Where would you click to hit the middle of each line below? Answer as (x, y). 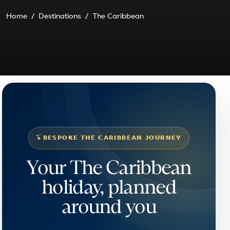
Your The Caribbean (109, 168)
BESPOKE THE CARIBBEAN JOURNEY (112, 138)
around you (109, 207)
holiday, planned (109, 188)
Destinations (60, 17)
